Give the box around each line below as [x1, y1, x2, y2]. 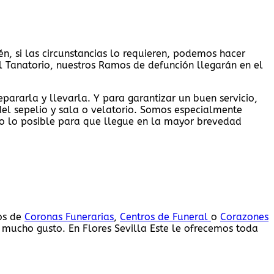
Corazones [220, 211, 268, 223]
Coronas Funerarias [24, 211, 114, 223]
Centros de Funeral [120, 211, 211, 223]
